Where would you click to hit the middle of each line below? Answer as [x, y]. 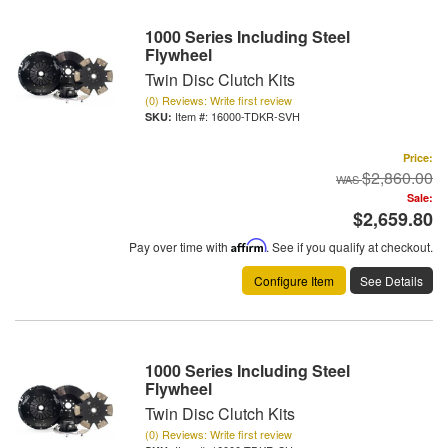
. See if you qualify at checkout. [349, 247]
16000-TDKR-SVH [255, 116]
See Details [391, 281]
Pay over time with [180, 247]
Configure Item [294, 281]
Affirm [248, 246]
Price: [418, 158]
